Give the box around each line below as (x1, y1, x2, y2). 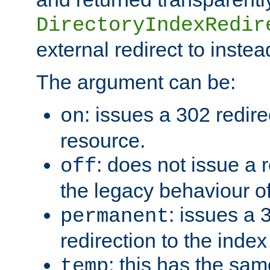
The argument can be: (36, 70, 236, 93)
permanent (60, 204, 169, 228)
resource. (60, 128, 145, 152)
